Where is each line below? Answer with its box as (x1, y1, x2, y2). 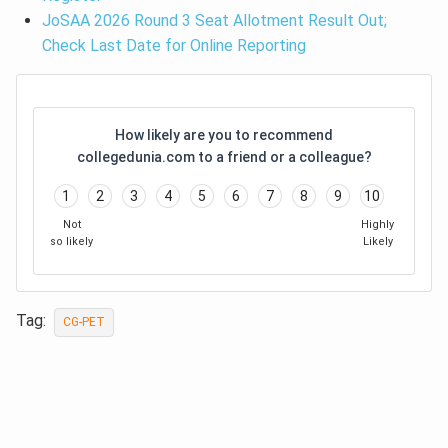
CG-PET (63, 314, 105, 329)
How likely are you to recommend (115, 126, 333, 143)
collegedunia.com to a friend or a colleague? (76, 148, 372, 165)
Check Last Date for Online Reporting (41, 35, 306, 55)
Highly (361, 217, 394, 231)
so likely (50, 234, 93, 248)
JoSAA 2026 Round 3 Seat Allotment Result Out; (41, 10, 387, 30)
